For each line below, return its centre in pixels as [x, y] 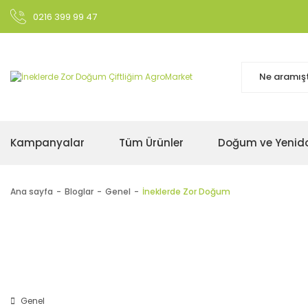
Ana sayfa [32, 191]
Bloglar [79, 191]
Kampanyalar [47, 143]
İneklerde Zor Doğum [186, 191]
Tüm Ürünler [151, 143]
